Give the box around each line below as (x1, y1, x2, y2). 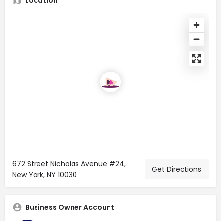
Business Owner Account (25, 202, 114, 212)
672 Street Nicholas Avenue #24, (12, 158, 126, 169)
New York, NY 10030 (12, 169, 77, 180)
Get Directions (152, 164, 201, 174)
